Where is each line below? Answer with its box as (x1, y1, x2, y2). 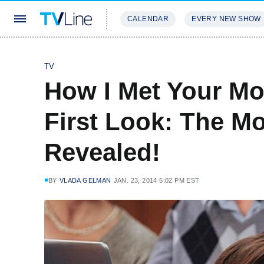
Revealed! (44, 138, 160, 166)
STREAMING (120, 49, 169, 58)
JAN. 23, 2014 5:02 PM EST (113, 177, 200, 184)
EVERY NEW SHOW (192, 15, 261, 23)
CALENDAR (127, 15, 169, 23)
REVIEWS (183, 49, 221, 58)
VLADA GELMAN (59, 177, 111, 184)
